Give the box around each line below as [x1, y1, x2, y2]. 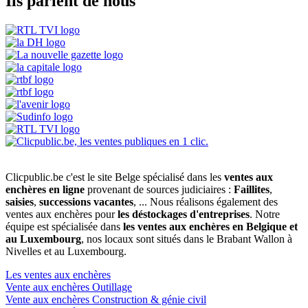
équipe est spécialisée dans [5, 220, 123, 232]
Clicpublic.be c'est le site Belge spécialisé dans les [5, 170, 224, 183]
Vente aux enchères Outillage [5, 280, 132, 293]
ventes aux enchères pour [5, 208, 118, 220]
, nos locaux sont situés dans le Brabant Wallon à [81, 232, 292, 245]
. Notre [250, 208, 280, 220]
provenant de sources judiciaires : [85, 183, 234, 195]
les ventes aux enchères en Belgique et [123, 220, 298, 232]
